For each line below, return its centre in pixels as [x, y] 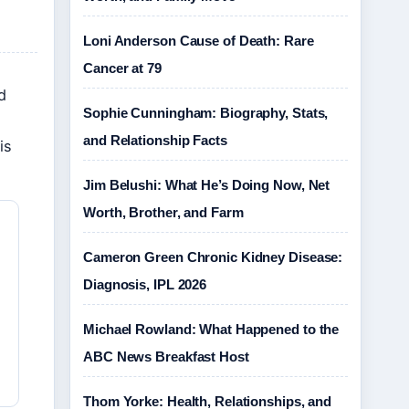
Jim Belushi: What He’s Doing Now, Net [207, 185]
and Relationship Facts [155, 140]
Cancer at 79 [122, 68]
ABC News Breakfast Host [166, 357]
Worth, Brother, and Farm [163, 212]
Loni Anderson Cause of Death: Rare [199, 41]
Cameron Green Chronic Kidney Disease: [213, 257]
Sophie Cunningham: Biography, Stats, [206, 113]
